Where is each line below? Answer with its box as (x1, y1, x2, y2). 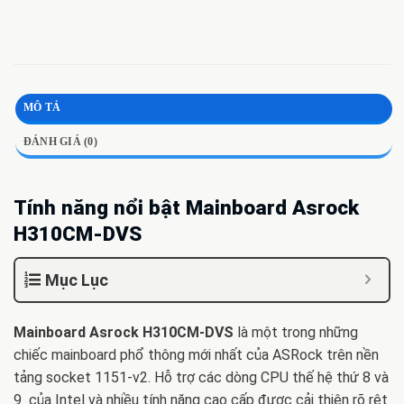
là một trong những (234, 324, 358, 342)
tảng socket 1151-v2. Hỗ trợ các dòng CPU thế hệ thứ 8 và (14, 369, 389, 387)
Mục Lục (45, 271, 108, 290)
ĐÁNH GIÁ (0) (23, 134, 97, 148)
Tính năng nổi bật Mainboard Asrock (14, 196, 359, 220)
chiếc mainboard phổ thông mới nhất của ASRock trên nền (14, 346, 379, 364)
